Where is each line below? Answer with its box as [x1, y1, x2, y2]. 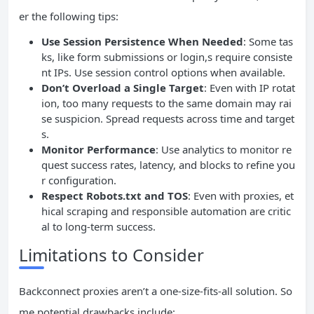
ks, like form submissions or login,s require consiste [41, 49, 292, 64]
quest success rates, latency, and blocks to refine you [41, 157, 295, 172]
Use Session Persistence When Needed [41, 34, 243, 48]
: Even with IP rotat [204, 80, 295, 95]
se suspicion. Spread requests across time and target [41, 111, 294, 125]
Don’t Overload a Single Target [41, 80, 204, 95]
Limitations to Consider [19, 243, 204, 266]
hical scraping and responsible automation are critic [41, 203, 291, 218]
